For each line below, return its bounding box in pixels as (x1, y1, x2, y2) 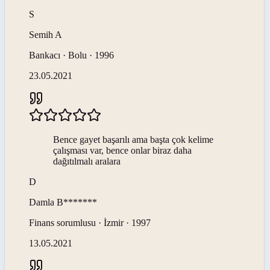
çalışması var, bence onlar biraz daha (53, 145, 192, 155)
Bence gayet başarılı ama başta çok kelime (53, 134, 213, 145)
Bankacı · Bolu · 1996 (29, 49, 114, 60)
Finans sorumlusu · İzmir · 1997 (29, 217, 151, 228)
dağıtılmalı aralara (53, 155, 121, 166)
